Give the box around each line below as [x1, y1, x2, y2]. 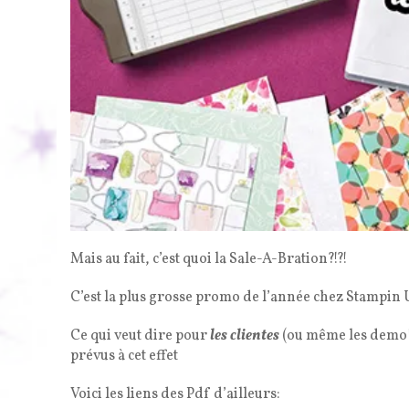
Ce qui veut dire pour [70, 326, 210, 347]
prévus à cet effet [70, 346, 178, 367]
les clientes [210, 326, 279, 347]
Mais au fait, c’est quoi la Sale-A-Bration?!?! [70, 249, 348, 270]
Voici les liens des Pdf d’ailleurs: [70, 384, 280, 405]
